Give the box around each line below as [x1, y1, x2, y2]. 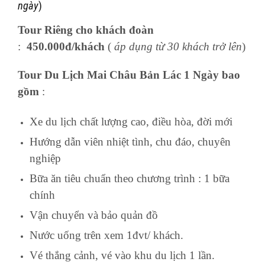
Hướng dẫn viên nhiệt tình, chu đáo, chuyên [30, 135, 231, 148]
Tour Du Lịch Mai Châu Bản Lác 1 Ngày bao [18, 69, 240, 82]
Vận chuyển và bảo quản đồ [30, 209, 158, 222]
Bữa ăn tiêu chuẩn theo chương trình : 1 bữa [30, 172, 230, 185]
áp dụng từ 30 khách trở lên [114, 40, 242, 53]
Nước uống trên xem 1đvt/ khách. [30, 229, 183, 242]
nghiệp [30, 152, 61, 165]
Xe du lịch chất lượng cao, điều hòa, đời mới [30, 115, 232, 128]
